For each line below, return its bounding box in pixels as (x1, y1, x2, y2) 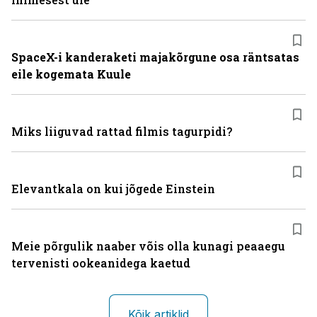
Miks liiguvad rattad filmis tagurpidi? (11, 124, 232, 139)
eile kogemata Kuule (11, 67, 131, 81)
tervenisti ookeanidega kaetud (11, 255, 190, 270)
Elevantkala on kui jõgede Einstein (11, 181, 215, 196)
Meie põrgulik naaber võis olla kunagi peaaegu (11, 238, 285, 253)
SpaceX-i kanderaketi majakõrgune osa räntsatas (11, 50, 299, 64)
